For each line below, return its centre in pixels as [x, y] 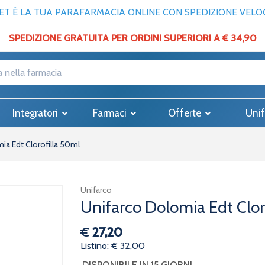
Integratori [36, 113]
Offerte [185, 113]
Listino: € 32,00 [112, 246]
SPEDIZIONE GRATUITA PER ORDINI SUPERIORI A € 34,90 [132, 38]
